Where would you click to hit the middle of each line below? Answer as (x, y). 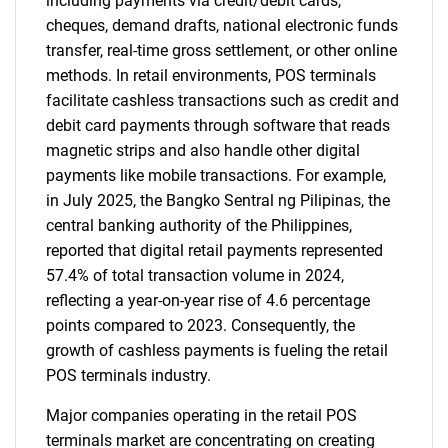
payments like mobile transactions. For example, (216, 175)
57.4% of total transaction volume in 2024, (195, 275)
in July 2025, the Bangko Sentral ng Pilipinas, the (218, 200)
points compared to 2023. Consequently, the (200, 325)
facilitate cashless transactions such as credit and (222, 100)
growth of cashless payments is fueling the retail (217, 350)
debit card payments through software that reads (218, 125)
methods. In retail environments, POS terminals (211, 75)
